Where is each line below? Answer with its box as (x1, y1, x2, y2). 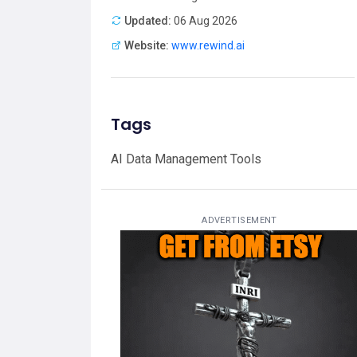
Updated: (124, 14, 171, 27)
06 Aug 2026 (171, 14, 237, 27)
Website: (124, 38, 169, 52)
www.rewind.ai (171, 38, 245, 52)
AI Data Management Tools (111, 151, 261, 167)
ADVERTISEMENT (202, 214, 277, 226)
